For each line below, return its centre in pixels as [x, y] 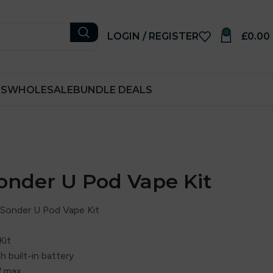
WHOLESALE [40, 90]
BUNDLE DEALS [113, 90]
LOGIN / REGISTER [153, 36]
